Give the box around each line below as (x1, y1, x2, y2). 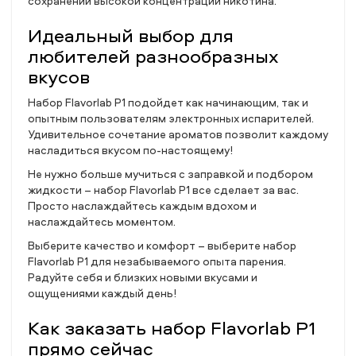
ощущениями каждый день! (28, 285, 177, 300)
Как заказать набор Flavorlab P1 (28, 315, 316, 340)
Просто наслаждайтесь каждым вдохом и (28, 198, 257, 213)
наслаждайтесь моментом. (28, 214, 176, 229)
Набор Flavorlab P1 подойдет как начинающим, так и (28, 95, 308, 110)
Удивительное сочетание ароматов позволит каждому (28, 126, 328, 141)
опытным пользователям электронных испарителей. (28, 110, 314, 126)
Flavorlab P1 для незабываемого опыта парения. (28, 253, 286, 269)
